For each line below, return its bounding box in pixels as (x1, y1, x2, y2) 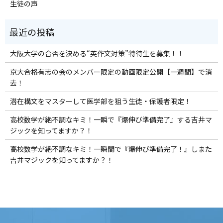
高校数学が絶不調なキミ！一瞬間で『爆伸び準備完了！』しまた (9, 143, 212, 154)
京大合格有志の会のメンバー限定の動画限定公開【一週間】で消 (9, 66, 212, 77)
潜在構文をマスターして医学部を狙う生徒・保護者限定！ (9, 96, 191, 106)
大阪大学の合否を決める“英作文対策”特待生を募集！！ (9, 48, 184, 58)
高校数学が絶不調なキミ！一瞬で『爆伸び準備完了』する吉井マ (9, 114, 212, 124)
